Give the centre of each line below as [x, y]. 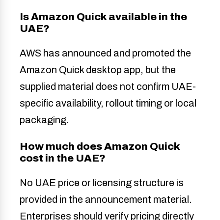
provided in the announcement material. [106, 200]
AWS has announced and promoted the [105, 53]
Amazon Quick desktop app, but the [98, 70]
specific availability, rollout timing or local [108, 103]
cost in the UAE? [63, 158]
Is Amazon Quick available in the [103, 17]
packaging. [44, 120]
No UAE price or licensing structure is [102, 183]
